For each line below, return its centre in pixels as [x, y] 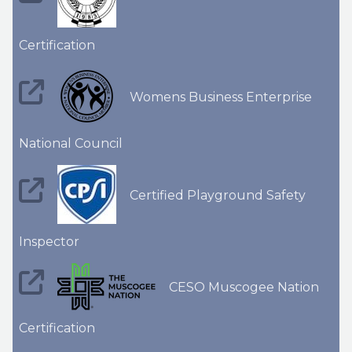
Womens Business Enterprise [219, 97]
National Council [71, 143]
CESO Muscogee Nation [242, 288]
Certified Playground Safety [216, 195]
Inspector [49, 242]
